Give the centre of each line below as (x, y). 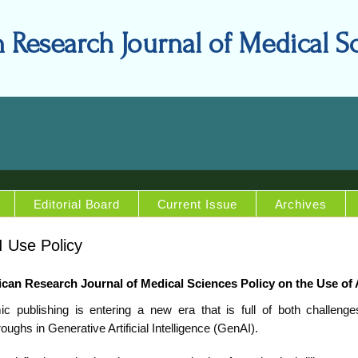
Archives (300, 204)
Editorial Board (76, 204)
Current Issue (197, 204)
